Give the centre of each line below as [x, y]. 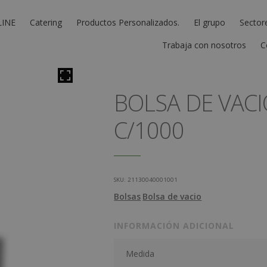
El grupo [209, 22]
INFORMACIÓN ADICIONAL [174, 225]
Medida [140, 253]
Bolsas [128, 196]
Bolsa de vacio [172, 196]
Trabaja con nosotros [204, 45]
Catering [46, 22]
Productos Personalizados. [128, 22]
